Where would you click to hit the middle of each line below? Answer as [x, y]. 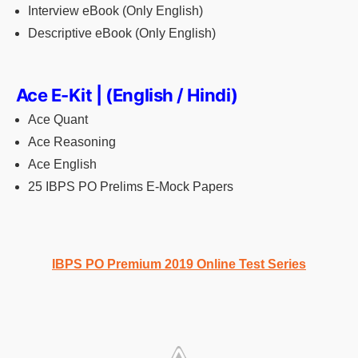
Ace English [64, 164]
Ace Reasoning [74, 141]
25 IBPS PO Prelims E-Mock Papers [131, 186]
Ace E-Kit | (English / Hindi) [125, 95]
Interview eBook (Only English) [115, 10]
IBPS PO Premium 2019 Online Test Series [179, 264]
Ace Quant [58, 119]
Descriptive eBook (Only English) [122, 33]
